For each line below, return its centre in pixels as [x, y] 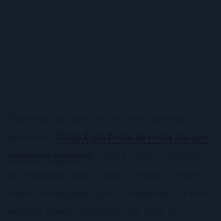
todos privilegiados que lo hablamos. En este [108, 192]
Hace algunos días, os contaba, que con [96, 117]
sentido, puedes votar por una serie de [92, 211]
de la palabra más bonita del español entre [103, 174]
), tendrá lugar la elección [147, 155]
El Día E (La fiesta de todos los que [131, 136]
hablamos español [49, 155]
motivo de [31, 136]
